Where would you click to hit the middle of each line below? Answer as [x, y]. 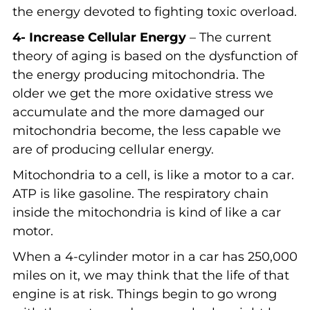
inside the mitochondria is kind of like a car [146, 212]
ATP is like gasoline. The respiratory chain [140, 193]
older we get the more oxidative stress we [143, 93]
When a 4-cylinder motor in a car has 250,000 [155, 256]
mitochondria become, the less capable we [146, 130]
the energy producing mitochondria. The [138, 74]
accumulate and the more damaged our [138, 112]
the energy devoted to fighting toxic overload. [154, 11]
